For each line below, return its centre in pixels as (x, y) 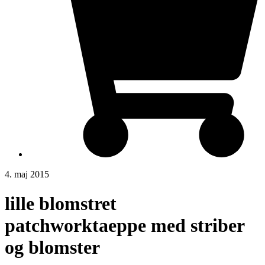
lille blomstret (61, 203)
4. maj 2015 (27, 174)
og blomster (52, 247)
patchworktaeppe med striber (125, 225)
